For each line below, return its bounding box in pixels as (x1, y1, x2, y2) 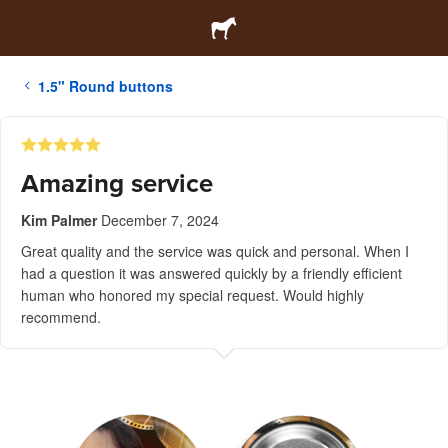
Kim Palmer (21, 210, 97, 230)
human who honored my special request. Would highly (21, 285, 364, 305)
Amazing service (21, 168, 213, 199)
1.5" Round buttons (38, 76, 173, 96)
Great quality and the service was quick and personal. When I (21, 241, 409, 261)
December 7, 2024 (101, 210, 219, 230)
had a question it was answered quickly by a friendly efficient (21, 263, 402, 283)
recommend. (21, 307, 101, 327)
